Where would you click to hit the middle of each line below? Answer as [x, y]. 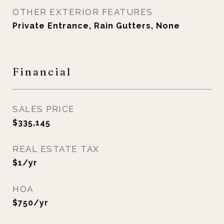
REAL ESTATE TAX [56, 149]
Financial [42, 71]
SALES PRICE [44, 109]
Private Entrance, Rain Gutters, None [96, 26]
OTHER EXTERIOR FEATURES [83, 12]
